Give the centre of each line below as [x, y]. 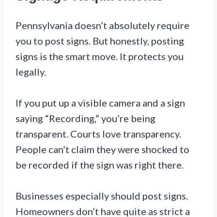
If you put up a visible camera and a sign [100, 103]
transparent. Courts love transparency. [98, 134]
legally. [31, 72]
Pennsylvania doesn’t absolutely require [102, 25]
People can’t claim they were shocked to [102, 149]
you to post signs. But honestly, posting [100, 41]
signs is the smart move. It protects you [100, 56]
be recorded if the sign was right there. [100, 165]
